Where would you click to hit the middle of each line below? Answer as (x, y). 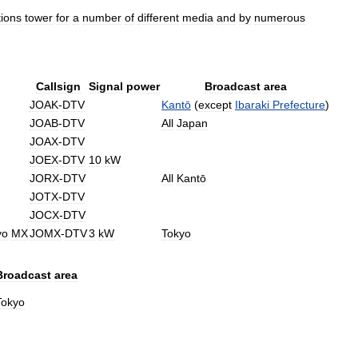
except (215, 105)
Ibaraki (252, 105)
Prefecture (299, 105)
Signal (106, 87)
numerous (280, 18)
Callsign (58, 87)
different (158, 18)
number (102, 18)
